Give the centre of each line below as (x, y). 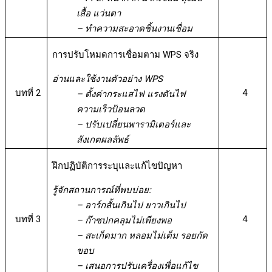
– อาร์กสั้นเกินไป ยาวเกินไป (131, 206)
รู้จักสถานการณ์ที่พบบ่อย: (101, 190)
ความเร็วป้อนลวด (110, 110)
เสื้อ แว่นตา (98, 14)
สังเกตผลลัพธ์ (102, 140)
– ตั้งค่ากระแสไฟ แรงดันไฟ (131, 94)
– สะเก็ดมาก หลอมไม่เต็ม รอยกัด (142, 236)
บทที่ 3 (28, 219)
